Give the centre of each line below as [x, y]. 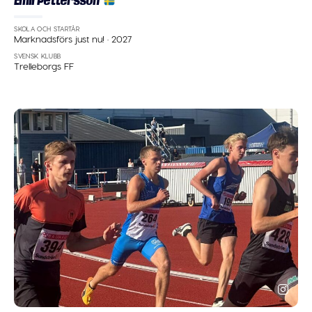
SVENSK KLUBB [38, 56]
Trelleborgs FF [44, 66]
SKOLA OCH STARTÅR [47, 29]
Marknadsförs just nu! [61, 39]
